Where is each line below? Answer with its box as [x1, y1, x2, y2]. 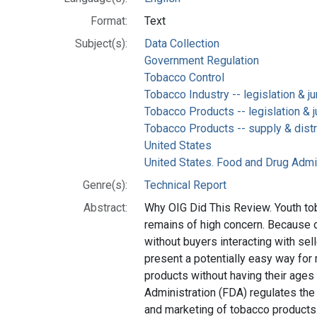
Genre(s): [83, 178, 127, 192]
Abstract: [83, 200, 127, 214]
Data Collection [144, 36, 219, 50]
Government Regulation [144, 53, 259, 67]
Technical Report [144, 178, 226, 192]
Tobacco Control [144, 70, 224, 84]
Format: [91, 13, 127, 28]
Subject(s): [75, 36, 127, 50]
